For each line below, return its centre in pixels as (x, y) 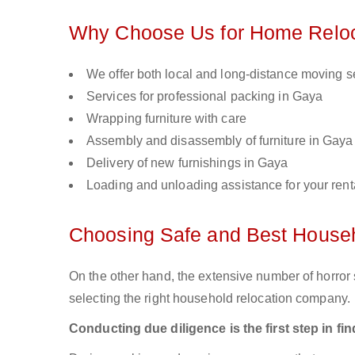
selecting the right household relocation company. (210, 298)
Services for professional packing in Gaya (205, 96)
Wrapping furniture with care (166, 118)
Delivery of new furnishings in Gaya (187, 163)
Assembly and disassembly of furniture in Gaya (220, 141)
